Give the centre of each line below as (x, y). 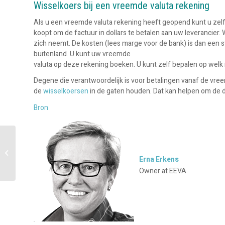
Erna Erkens (159, 160)
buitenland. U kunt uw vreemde (82, 54)
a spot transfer (39, 163)
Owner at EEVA (163, 171)
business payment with (51, 153)
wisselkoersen (67, 91)
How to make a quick (48, 142)
